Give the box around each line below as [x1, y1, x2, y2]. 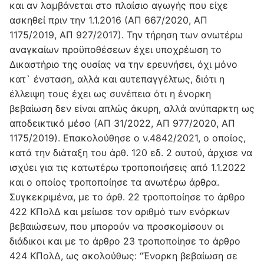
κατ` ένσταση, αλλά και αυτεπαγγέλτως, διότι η [9, 73, 225, 85]
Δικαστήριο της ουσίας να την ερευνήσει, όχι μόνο [9, 58, 237, 71]
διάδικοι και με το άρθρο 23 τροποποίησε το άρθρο [9, 235, 240, 247]
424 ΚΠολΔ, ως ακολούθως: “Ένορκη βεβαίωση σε [9, 250, 237, 262]
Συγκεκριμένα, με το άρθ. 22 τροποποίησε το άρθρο [9, 191, 245, 203]
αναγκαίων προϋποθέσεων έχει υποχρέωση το [9, 44, 222, 56]
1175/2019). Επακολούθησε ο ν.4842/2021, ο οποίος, [9, 132, 246, 144]
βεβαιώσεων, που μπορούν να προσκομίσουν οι [9, 220, 223, 233]
